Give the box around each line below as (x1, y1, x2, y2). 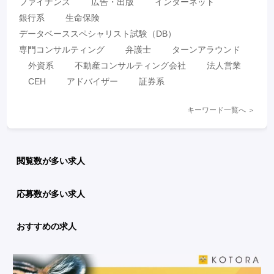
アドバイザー (67, 76, 119, 86)
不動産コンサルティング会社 (75, 61, 187, 70)
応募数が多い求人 (17, 188, 86, 199)
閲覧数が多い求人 (17, 156, 86, 166)
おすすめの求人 (17, 221, 77, 231)
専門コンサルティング (19, 45, 105, 54)
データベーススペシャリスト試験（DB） (19, 29, 177, 39)
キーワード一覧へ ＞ (187, 106, 255, 114)
